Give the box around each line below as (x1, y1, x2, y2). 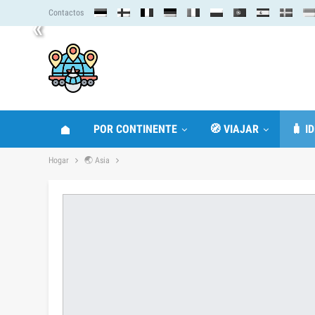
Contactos (49, 8, 84, 18)
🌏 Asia (84, 155, 110, 165)
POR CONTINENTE (94, 122, 177, 136)
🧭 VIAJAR (210, 122, 259, 136)
